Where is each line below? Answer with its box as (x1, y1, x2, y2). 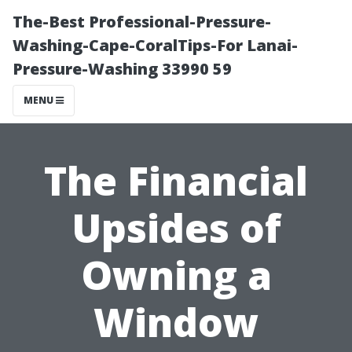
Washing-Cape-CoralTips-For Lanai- (13, 35, 298, 56)
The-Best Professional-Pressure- (13, 11, 271, 32)
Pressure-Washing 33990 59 (13, 58, 232, 79)
